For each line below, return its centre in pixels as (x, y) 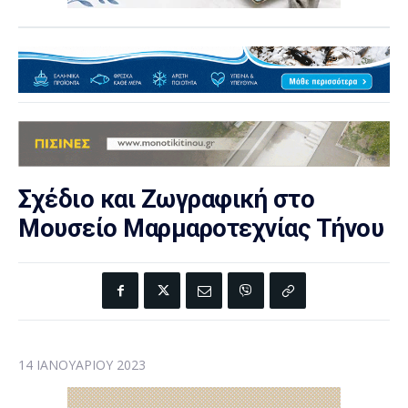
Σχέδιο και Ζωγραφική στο (166, 200)
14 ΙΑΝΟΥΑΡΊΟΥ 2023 (82, 365)
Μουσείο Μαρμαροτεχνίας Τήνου (201, 229)
